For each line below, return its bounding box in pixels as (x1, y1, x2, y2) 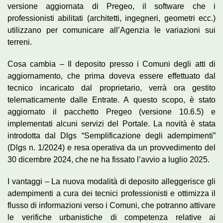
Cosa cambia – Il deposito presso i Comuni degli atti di (7, 59, 216, 68)
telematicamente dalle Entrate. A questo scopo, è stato (7, 95, 216, 104)
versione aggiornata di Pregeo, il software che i (7, 1, 216, 10)
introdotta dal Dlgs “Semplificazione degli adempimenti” (7, 131, 216, 140)
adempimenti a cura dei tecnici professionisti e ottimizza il (7, 189, 216, 198)
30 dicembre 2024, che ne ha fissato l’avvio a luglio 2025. (7, 155, 210, 164)
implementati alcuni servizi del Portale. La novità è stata (7, 119, 216, 128)
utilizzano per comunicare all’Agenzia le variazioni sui (7, 25, 216, 34)
